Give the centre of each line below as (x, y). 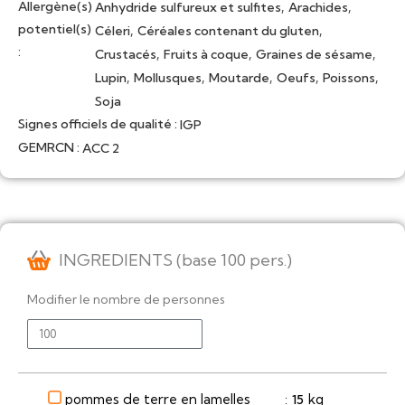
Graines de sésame (314, 55)
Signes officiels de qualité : (98, 124)
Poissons (349, 78)
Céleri (113, 31)
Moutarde (239, 78)
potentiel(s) (55, 29)
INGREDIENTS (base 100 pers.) (175, 260)
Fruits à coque (206, 55)
